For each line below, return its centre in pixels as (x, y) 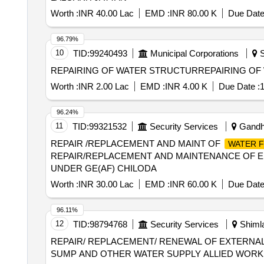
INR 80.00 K (193, 13)
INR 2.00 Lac (103, 86)
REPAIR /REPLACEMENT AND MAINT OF (136, 143)
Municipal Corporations (194, 53)
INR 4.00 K (186, 86)
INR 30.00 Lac (106, 184)
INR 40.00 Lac (106, 13)
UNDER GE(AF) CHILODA (103, 168)
